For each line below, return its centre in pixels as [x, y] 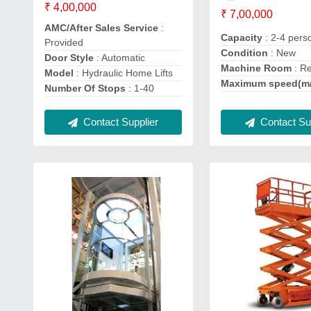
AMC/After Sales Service [103, 28]
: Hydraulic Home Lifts [123, 73]
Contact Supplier [120, 122]
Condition [246, 53]
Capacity [243, 37]
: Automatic [119, 58]
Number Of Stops [86, 88]
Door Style [69, 58]
